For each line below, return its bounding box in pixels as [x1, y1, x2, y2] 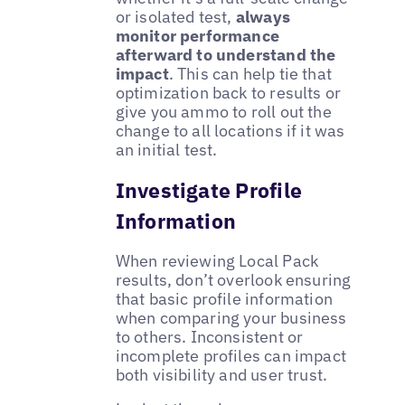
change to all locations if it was [115, 120, 345, 142]
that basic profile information [115, 288, 334, 310]
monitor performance [115, 25, 280, 47]
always [235, 6, 290, 28]
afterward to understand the [115, 44, 336, 66]
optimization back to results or [115, 82, 342, 104]
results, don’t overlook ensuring [115, 269, 352, 291]
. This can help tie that [168, 63, 333, 85]
